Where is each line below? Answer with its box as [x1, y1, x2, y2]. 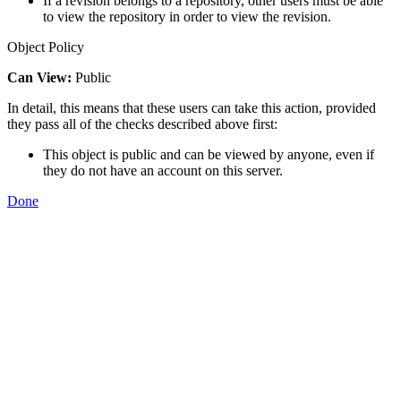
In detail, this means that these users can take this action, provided [7, 99, 376, 115]
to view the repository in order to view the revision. [43, 8, 331, 24]
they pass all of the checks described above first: [7, 115, 277, 132]
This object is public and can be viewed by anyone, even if [43, 146, 374, 162]
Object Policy [7, 38, 84, 55]
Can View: [7, 69, 72, 85]
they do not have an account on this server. [43, 162, 283, 178]
